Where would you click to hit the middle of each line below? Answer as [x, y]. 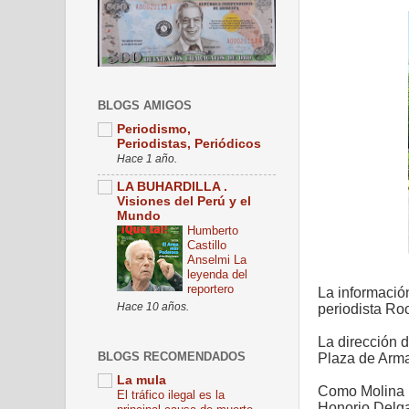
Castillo [207, 246]
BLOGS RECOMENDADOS [172, 356]
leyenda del [217, 275]
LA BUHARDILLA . [172, 187]
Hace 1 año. [147, 159]
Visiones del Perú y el [184, 202]
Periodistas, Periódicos [189, 144]
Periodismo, [154, 130]
